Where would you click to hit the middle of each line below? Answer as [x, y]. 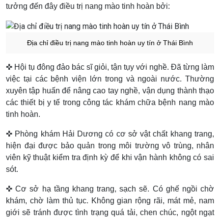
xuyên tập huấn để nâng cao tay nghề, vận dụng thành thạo [110, 91]
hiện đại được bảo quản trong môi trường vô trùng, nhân [110, 146]
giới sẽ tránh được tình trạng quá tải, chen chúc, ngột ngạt [110, 213]
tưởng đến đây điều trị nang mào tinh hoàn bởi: [88, 6]
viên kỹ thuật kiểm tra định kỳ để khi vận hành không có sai [110, 158]
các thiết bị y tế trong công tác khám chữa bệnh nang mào [110, 103]
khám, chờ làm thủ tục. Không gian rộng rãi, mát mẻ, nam [110, 201]
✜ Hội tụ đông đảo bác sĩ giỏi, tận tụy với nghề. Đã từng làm [110, 67]
